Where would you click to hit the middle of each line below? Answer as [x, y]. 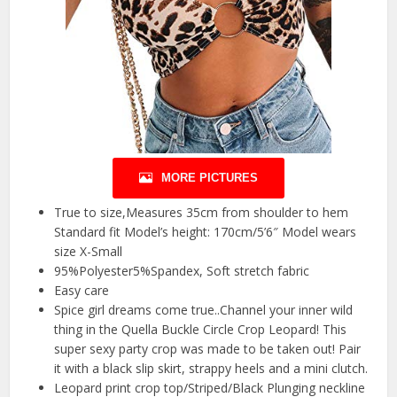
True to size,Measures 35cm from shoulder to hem [202, 212]
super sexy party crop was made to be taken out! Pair [208, 348]
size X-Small [89, 251]
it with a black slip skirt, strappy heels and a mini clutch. [211, 368]
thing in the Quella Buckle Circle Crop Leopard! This [201, 329]
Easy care [82, 290]
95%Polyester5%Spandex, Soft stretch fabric [182, 270]
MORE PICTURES [210, 177]
